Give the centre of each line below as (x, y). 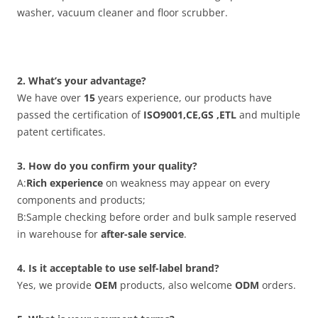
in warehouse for (59, 234)
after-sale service (142, 234)
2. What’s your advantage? (82, 81)
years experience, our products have (183, 98)
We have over (50, 98)
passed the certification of (80, 115)
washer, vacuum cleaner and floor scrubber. (122, 12)
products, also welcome (176, 285)
